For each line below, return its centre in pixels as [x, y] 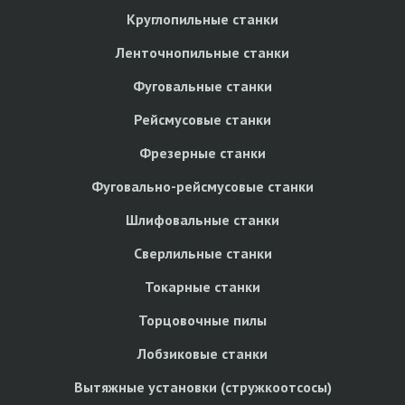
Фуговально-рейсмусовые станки [202, 186]
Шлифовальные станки [202, 219]
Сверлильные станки [202, 253]
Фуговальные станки [202, 85]
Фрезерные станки [202, 152]
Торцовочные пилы [202, 320]
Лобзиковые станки [202, 353]
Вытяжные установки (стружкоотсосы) [202, 386]
